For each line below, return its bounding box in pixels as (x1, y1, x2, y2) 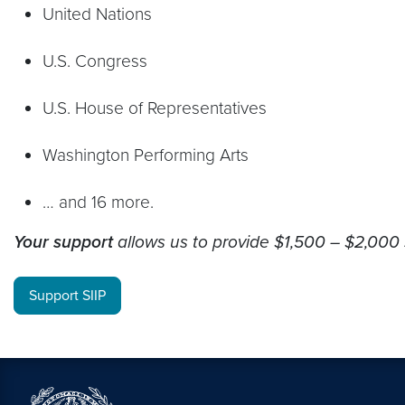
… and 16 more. (42, 191, 154, 212)
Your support (14, 231, 113, 252)
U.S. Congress (42, 50, 147, 71)
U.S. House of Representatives (42, 97, 267, 118)
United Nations (42, 3, 152, 24)
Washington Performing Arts (42, 144, 249, 165)
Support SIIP (29, 286, 106, 305)
